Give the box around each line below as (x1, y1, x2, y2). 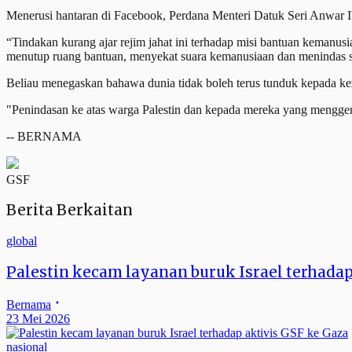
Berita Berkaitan (6, 201, 133, 220)
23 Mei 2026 (6, 311, 70, 325)
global (6, 234, 37, 248)
